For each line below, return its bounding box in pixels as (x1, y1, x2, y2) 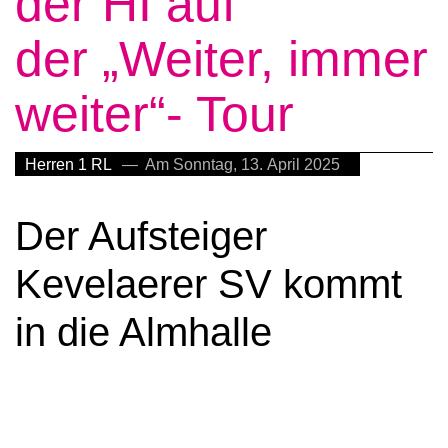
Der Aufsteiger (15, 214, 267, 258)
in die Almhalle (15, 310, 272, 354)
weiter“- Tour (15, 86, 294, 142)
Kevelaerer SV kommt (15, 262, 402, 306)
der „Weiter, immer (15, 31, 428, 87)
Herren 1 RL (25, 156, 112, 173)
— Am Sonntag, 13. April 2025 (122, 156, 340, 173)
